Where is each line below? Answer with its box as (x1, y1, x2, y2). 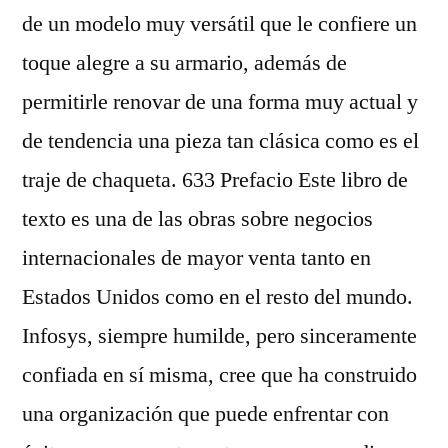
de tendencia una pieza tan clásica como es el (22, 126, 419, 155)
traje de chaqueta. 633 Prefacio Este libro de (22, 165, 408, 194)
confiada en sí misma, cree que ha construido (22, 360, 417, 389)
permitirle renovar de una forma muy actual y (22, 87, 418, 116)
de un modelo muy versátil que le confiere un (22, 9, 417, 38)
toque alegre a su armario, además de (22, 48, 347, 77)
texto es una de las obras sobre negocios (22, 204, 373, 233)
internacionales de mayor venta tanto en (22, 243, 371, 272)
